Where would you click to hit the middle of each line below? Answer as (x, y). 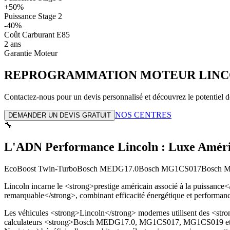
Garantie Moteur (31, 53)
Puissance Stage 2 (33, 16)
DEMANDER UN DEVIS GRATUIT (60, 115)
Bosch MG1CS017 (170, 168)
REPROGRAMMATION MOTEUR (100, 75)
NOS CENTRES (143, 114)
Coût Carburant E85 (37, 34)
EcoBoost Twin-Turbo (41, 168)
